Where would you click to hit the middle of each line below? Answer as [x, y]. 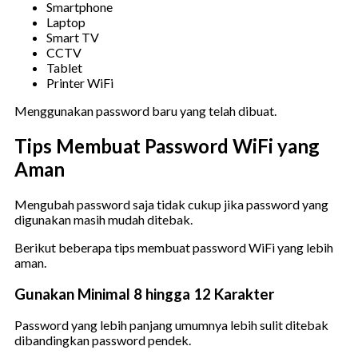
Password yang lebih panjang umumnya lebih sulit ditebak [171, 325]
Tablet [64, 68]
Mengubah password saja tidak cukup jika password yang [171, 204]
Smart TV [73, 38]
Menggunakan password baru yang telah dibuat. [145, 111]
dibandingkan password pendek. [103, 340]
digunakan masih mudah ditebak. [103, 219]
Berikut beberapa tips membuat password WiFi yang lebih [174, 247]
